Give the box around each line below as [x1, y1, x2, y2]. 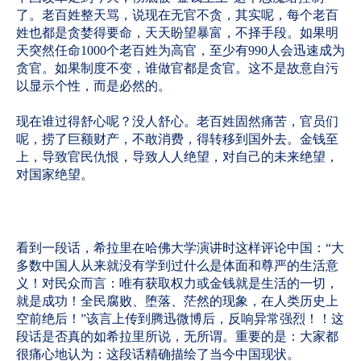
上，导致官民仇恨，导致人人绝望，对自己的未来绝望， [16, 150, 338, 164]
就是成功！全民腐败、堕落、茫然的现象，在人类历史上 [16, 294, 338, 308]
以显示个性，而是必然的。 [16, 79, 171, 93]
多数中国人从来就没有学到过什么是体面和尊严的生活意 [16, 259, 338, 272]
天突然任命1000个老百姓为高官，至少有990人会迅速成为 [16, 44, 345, 57]
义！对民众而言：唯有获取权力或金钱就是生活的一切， [16, 276, 338, 290]
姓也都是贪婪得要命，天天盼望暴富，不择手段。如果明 [16, 26, 338, 39]
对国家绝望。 [16, 168, 93, 181]
